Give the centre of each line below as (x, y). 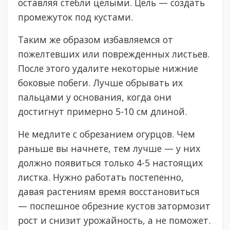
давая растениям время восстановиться (109, 192)
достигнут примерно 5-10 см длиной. (103, 112)
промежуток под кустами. (76, 17)
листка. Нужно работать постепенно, (101, 177)
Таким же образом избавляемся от (96, 40)
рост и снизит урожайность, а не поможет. (114, 221)
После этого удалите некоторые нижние (108, 69)
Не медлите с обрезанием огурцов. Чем (107, 134)
